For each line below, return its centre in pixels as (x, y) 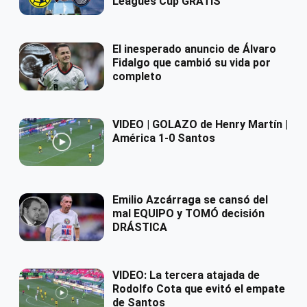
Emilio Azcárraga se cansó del (190, 200)
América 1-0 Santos (164, 138)
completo (137, 77)
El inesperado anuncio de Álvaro (194, 49)
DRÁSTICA (140, 228)
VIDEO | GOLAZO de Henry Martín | (200, 125)
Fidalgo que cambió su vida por (192, 63)
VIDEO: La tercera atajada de (186, 275)
